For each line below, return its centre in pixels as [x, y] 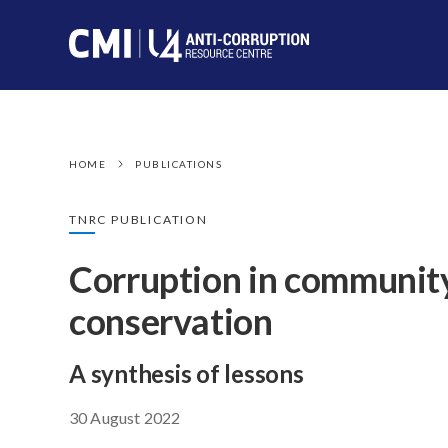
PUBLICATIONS [178, 164]
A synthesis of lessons [186, 373]
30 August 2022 [125, 417]
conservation [171, 321]
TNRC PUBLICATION [138, 219]
